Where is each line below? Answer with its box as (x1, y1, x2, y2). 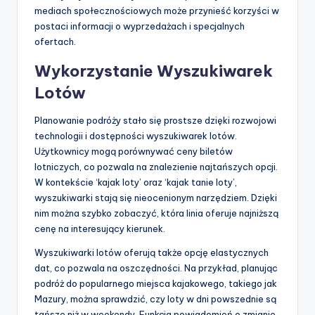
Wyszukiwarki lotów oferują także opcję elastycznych (34, 247, 269, 259)
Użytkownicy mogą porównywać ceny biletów (34, 146, 233, 157)
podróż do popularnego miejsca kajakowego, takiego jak (34, 278, 277, 290)
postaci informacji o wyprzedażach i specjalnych (34, 20, 245, 32)
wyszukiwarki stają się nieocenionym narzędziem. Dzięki (34, 192, 277, 204)
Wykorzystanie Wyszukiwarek (34, 61, 273, 82)
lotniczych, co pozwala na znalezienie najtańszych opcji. (34, 161, 278, 173)
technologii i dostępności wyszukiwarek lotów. (34, 130, 237, 142)
